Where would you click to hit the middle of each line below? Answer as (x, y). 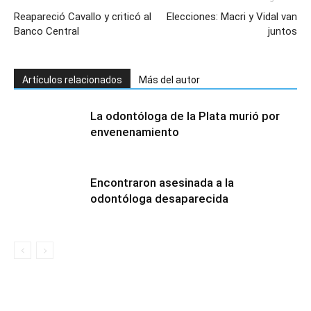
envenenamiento (135, 132)
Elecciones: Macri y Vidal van (232, 17)
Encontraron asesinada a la (162, 183)
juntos (283, 31)
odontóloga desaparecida (159, 199)
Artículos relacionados (72, 80)
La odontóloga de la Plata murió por (185, 116)
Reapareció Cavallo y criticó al (83, 17)
